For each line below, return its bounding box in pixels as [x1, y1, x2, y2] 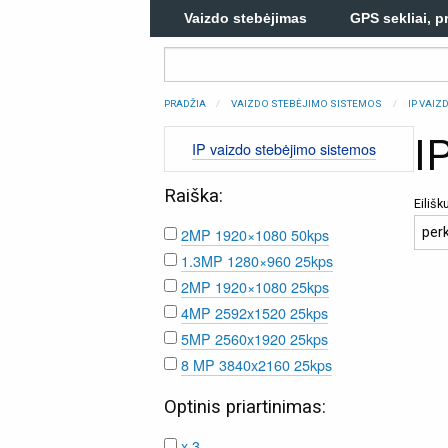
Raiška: [163, 185, 223, 208]
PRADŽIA [163, 98, 206, 110]
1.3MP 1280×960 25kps [180, 250, 333, 272]
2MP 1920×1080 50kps [180, 224, 329, 246]
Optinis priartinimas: [163, 396, 326, 419]
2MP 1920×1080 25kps [180, 276, 329, 298]
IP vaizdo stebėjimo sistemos [191, 137, 376, 159]
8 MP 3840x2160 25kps [180, 354, 332, 376]
